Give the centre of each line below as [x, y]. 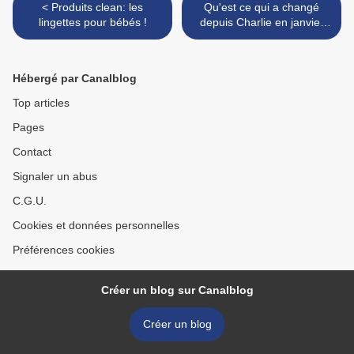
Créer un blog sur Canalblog [177, 290]
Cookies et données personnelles [96, 226]
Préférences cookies [64, 250]
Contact [32, 152]
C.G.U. [30, 201]
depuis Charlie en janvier [262, 23]
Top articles [41, 103]
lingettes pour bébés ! [92, 23]
